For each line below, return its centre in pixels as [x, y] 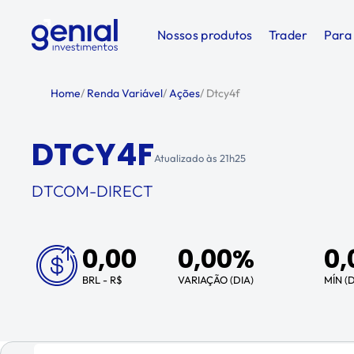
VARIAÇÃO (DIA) [216, 280]
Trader [288, 35]
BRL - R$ [102, 280]
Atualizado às [187, 158]
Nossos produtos [205, 35]
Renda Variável [124, 93]
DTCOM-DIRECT [92, 191]
